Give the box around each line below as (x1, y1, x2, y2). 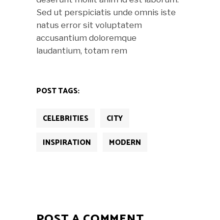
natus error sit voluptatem (36, 20, 142, 30)
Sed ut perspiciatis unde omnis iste (36, 7, 176, 17)
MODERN (109, 136, 141, 149)
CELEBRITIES (43, 112, 88, 125)
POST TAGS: (36, 84, 80, 97)
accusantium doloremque (36, 32, 137, 43)
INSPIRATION (43, 136, 91, 149)
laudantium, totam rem (36, 45, 127, 55)
